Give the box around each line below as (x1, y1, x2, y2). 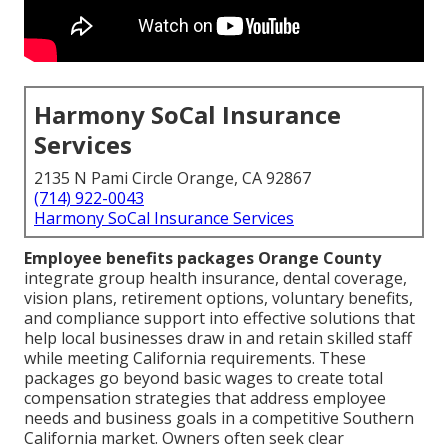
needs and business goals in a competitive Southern (24, 407, 414, 430)
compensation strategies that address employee (24, 387, 386, 410)
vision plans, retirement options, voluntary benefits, (24, 287, 413, 310)
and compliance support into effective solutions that (24, 307, 415, 330)
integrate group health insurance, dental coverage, (24, 267, 407, 290)
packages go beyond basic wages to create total (24, 367, 383, 390)
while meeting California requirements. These (24, 347, 366, 370)
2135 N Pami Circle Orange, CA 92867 (34, 167, 311, 190)
